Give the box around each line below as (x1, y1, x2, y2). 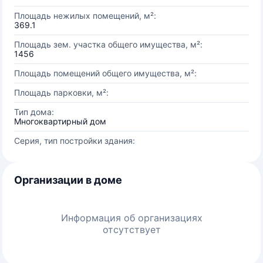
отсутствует (102, 224, 161, 235)
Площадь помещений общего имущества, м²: (14, 68, 197, 78)
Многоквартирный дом (14, 116, 106, 126)
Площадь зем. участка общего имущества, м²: (14, 39, 203, 49)
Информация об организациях (60, 212, 203, 224)
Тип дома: (14, 107, 54, 117)
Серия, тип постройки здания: (14, 136, 135, 146)
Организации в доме (14, 174, 122, 186)
